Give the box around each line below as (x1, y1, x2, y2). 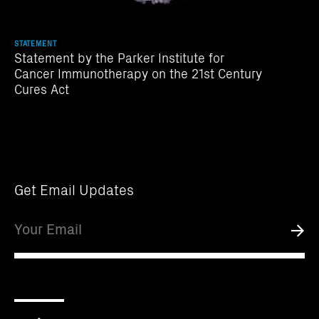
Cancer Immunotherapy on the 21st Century (14, 64, 262, 83)
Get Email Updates (14, 179, 134, 200)
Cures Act (14, 80, 69, 98)
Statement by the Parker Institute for (14, 48, 224, 67)
